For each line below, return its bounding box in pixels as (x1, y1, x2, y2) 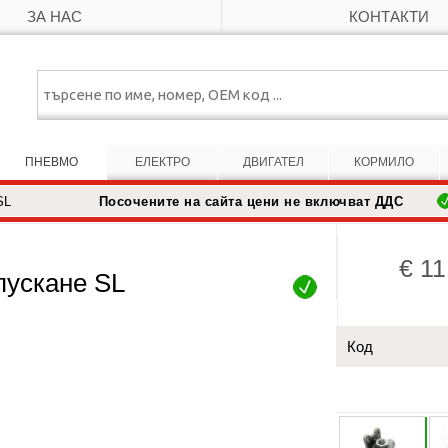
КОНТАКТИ (349, 9, 429, 25)
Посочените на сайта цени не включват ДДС (98, 194, 404, 209)
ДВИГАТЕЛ (242, 155, 304, 169)
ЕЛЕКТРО (134, 155, 190, 169)
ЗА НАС (26, 9, 82, 25)
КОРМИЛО (354, 155, 414, 169)
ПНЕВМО (24, 155, 78, 169)
